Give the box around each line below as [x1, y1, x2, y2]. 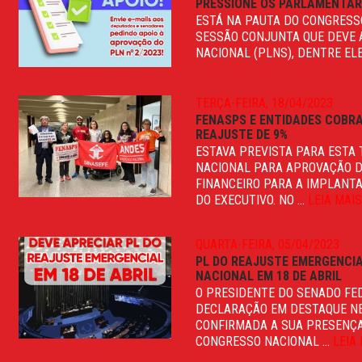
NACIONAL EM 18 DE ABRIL [196, 267, 343, 284]
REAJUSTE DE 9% [196, 126, 288, 142]
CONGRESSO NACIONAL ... [196, 333, 334, 349]
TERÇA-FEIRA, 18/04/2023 [196, 95, 334, 111]
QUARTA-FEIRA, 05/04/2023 [196, 236, 340, 252]
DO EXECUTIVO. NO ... [196, 192, 309, 208]
